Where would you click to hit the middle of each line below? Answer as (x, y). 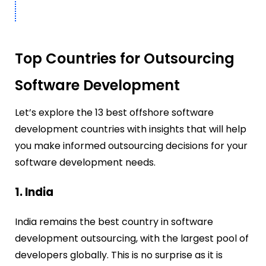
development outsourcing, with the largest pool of (132, 239)
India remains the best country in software (114, 222)
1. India (34, 192)
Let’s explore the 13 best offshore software (114, 112)
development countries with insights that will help (131, 129)
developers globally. (63, 255)
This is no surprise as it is (167, 255)
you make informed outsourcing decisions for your (131, 145)
